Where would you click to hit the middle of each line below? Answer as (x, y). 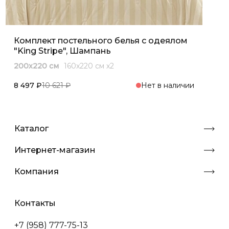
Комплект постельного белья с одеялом (101, 40)
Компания (37, 171)
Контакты (35, 203)
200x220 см (36, 66)
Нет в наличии (168, 85)
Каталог (31, 128)
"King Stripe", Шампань (62, 51)
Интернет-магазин (55, 150)
